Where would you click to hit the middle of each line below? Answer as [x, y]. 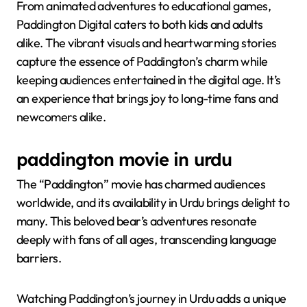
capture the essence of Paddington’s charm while [142, 61]
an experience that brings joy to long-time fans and [147, 98]
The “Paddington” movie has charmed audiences [141, 184]
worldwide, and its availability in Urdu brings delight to [153, 203]
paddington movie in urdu [124, 159]
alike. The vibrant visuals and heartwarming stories [147, 42]
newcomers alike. [61, 116]
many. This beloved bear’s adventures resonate [137, 221]
